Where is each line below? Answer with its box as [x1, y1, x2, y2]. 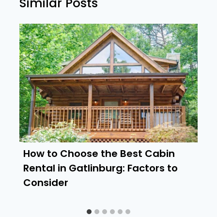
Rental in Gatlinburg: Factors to [23, 161, 178, 175]
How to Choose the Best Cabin [23, 147, 175, 161]
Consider [23, 176, 68, 190]
